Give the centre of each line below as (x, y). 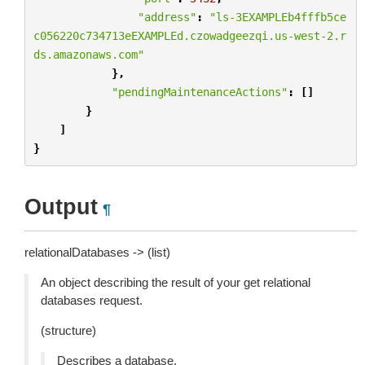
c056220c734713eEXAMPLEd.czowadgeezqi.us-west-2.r (189, 35)
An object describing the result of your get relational (176, 282)
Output (61, 207)
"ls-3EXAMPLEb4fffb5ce (277, 17)
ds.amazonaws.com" (88, 54)
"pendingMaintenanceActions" (199, 92)
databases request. (92, 300)
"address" (167, 17)
